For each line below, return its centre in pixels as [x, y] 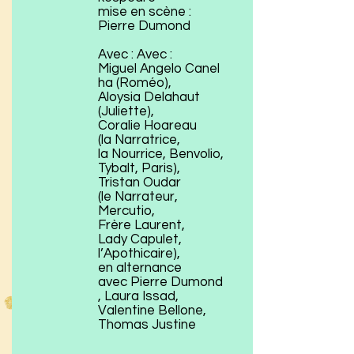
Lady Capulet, [140, 239]
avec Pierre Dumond [160, 282]
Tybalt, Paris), [139, 168]
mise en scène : [145, 12]
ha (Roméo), [135, 83]
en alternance [140, 268]
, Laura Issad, [138, 296]
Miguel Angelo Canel [159, 69]
